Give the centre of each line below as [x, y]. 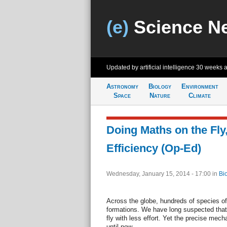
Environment [200, 86]
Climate [200, 96]
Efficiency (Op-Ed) [154, 148]
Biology [160, 86]
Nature [160, 96]
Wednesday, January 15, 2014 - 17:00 [159, 174]
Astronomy [122, 86]
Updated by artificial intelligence [151, 67]
